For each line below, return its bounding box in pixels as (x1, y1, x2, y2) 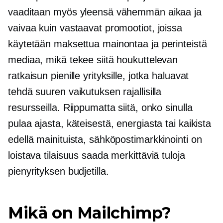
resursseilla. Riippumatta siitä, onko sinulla (8, 102, 193, 113)
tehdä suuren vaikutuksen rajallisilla (8, 86, 162, 98)
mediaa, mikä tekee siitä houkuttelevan (8, 54, 178, 66)
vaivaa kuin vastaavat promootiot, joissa (8, 22, 182, 34)
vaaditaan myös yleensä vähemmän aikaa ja (8, 6, 202, 18)
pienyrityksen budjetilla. (8, 166, 109, 177)
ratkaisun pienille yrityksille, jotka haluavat (8, 70, 189, 82)
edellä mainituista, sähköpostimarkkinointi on (8, 134, 202, 145)
